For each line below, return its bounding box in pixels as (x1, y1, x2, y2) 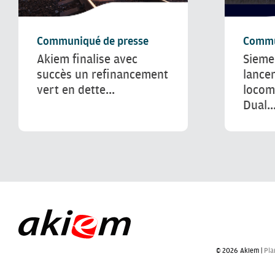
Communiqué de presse (37, 34, 149, 48)
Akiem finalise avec (37, 52, 137, 66)
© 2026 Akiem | (216, 246, 264, 255)
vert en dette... (37, 82, 115, 97)
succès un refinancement (37, 67, 168, 82)
